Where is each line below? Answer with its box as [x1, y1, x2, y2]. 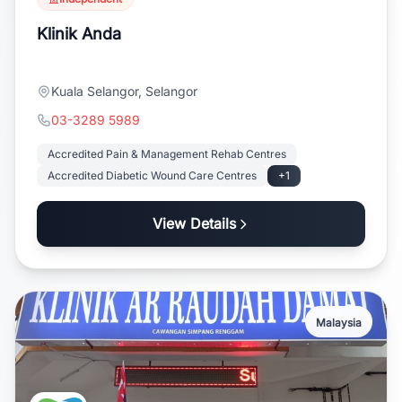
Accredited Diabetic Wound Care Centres [48, 169, 257, 182]
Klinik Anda [37, 24, 121, 43]
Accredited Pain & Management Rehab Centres [48, 147, 286, 161]
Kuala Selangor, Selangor [51, 83, 197, 99]
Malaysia [316, 316, 362, 329]
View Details [152, 214, 236, 232]
